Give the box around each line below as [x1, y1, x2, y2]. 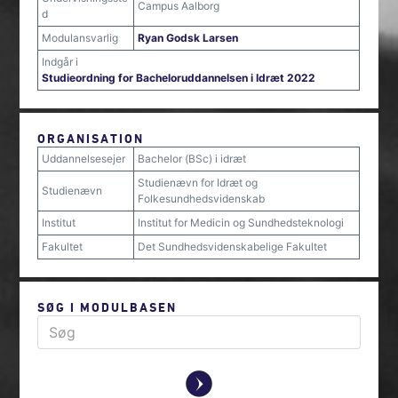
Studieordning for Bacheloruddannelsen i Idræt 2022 [42, 71, 316, 84]
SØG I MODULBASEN [37, 299, 178, 314]
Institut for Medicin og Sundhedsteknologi [138, 216, 345, 229]
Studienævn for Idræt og [138, 176, 259, 189]
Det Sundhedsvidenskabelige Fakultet [138, 240, 328, 253]
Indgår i [42, 55, 79, 68]
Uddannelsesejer [42, 152, 126, 165]
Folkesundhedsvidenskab [138, 192, 266, 205]
